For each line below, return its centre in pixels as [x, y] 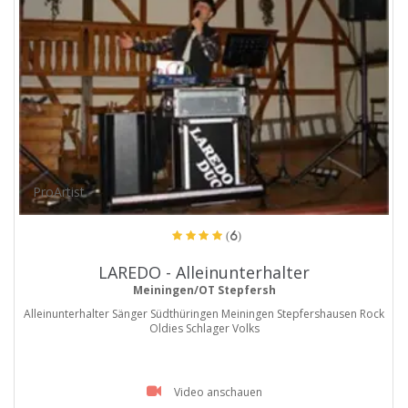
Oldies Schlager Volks [204, 328]
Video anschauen [218, 392]
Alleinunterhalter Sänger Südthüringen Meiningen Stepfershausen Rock [204, 313]
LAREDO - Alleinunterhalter [204, 272]
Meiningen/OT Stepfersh [204, 290]
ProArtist [59, 191]
